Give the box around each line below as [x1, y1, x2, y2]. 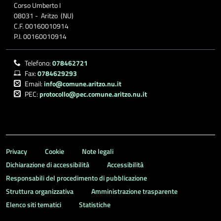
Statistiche [79, 199, 110, 210]
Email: [25, 78, 44, 89]
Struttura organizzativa [6, 186, 74, 196]
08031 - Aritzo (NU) [14, 10, 74, 21]
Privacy [6, 146, 27, 156]
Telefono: [25, 58, 52, 68]
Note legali [82, 146, 113, 156]
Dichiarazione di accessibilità [6, 159, 89, 170]
